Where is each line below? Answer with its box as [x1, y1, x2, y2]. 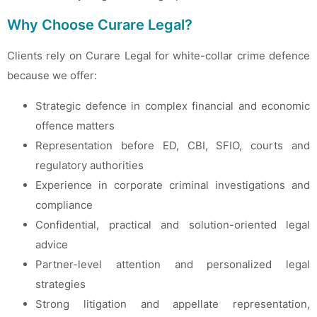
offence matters [35, 118, 115, 132]
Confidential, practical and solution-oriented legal [35, 217, 310, 231]
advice [35, 237, 68, 251]
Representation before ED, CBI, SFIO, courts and [35, 138, 310, 152]
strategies [35, 277, 86, 291]
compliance [35, 197, 93, 212]
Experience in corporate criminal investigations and [35, 178, 310, 192]
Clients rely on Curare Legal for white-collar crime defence [7, 49, 310, 63]
